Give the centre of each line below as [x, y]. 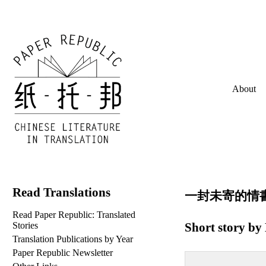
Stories [26, 226]
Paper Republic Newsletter [63, 252]
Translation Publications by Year [73, 239]
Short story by [224, 227]
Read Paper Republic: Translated [74, 215]
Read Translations [62, 192]
